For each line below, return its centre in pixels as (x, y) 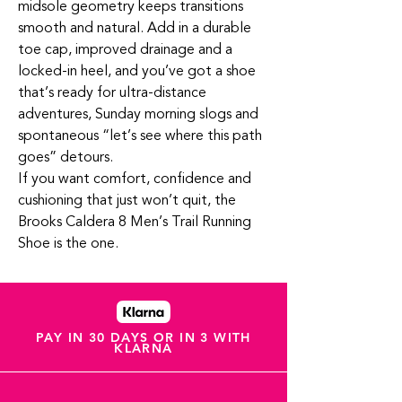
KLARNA (144, 348)
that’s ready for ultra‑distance (112, 92)
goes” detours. (66, 157)
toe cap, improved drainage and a (125, 49)
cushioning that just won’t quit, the (127, 200)
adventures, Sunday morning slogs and (138, 114)
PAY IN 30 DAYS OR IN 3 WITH (144, 337)
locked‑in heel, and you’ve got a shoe (137, 71)
